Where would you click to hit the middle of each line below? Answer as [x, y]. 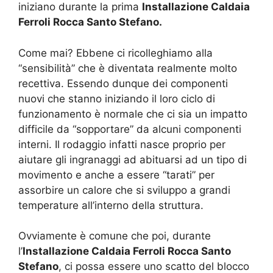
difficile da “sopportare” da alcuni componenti [130, 129]
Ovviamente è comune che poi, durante [115, 236]
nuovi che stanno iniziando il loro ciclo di [117, 98]
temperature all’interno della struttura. [111, 205]
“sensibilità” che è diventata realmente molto [128, 68]
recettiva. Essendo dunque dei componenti [123, 83]
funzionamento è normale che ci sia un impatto [133, 114]
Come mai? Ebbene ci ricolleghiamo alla [115, 53]
